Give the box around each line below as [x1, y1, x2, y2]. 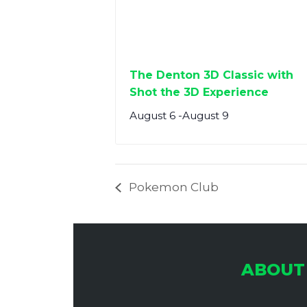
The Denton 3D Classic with [130, 69, 293, 82]
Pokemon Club [126, 180, 219, 195]
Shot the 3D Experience [130, 86, 269, 99]
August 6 [130, 109, 175, 123]
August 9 [182, 109, 229, 123]
